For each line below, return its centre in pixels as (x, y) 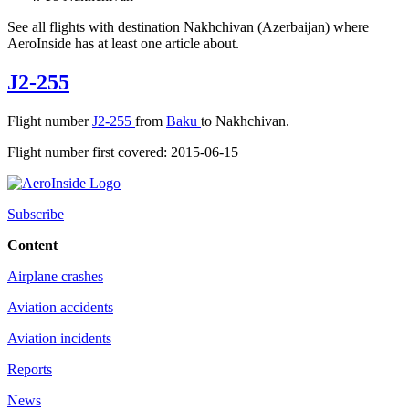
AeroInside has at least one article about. (123, 44)
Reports (30, 369)
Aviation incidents (59, 338)
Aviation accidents (60, 307)
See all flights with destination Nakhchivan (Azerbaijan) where (188, 27)
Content (32, 245)
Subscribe (36, 214)
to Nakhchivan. (245, 121)
